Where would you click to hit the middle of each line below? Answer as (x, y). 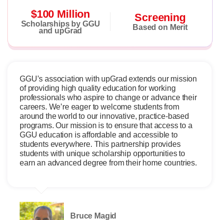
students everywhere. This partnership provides (100, 144)
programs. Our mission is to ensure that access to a (106, 125)
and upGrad (60, 30)
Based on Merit (160, 27)
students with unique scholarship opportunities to (103, 153)
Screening (160, 17)
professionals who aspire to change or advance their (108, 97)
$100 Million (60, 14)
